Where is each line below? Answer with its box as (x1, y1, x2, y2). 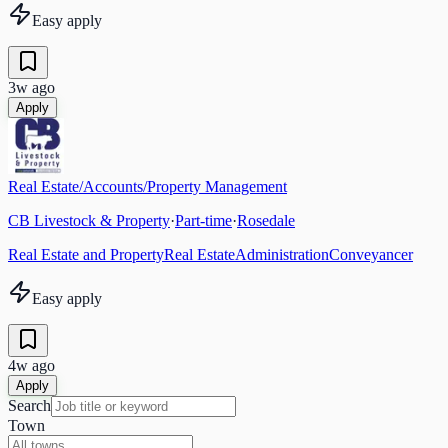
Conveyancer (329, 245, 413, 263)
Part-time (175, 211, 232, 229)
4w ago (8, 356, 55, 374)
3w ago (8, 78, 55, 96)
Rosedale (237, 211, 295, 229)
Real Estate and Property (8, 245, 164, 263)
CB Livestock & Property (8, 211, 170, 229)
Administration (235, 245, 329, 263)
